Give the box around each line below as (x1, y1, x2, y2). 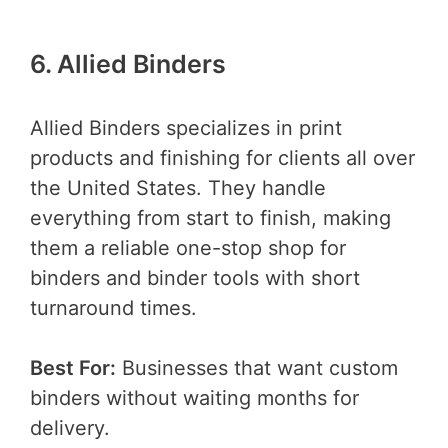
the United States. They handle (30, 175, 326, 200)
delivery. (30, 415, 110, 440)
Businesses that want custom (116, 355, 398, 380)
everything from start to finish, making (30, 205, 391, 230)
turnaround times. (30, 295, 197, 320)
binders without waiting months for (30, 385, 359, 410)
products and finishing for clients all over (30, 145, 415, 170)
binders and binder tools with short (30, 265, 360, 290)
